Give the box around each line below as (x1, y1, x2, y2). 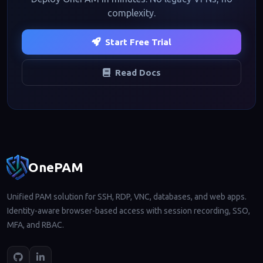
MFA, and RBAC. (7, 220, 64, 230)
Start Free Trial (105, 36, 171, 47)
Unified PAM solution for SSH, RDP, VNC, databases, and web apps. (7, 191, 247, 201)
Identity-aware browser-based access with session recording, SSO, (7, 205, 250, 215)
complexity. (107, 8, 156, 19)
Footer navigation (6, 142, 150, 161)
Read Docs (114, 67, 161, 77)
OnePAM (28, 160, 83, 175)
